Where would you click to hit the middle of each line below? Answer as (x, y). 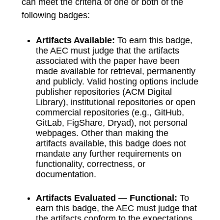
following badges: (56, 15)
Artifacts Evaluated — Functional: (106, 198)
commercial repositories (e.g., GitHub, (110, 113)
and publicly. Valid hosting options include (117, 82)
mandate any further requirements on (108, 154)
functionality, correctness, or (90, 164)
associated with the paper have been (108, 61)
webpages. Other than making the (102, 133)
